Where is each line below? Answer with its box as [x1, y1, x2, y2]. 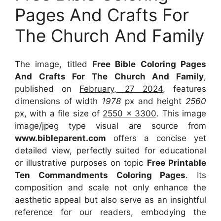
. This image [156, 109, 207, 118]
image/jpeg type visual [15, 121, 129, 131]
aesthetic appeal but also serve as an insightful [15, 195, 206, 205]
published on [15, 84, 80, 94]
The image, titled [15, 59, 92, 69]
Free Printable [147, 158, 207, 168]
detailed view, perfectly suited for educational [15, 146, 206, 155]
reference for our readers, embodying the [15, 207, 206, 217]
